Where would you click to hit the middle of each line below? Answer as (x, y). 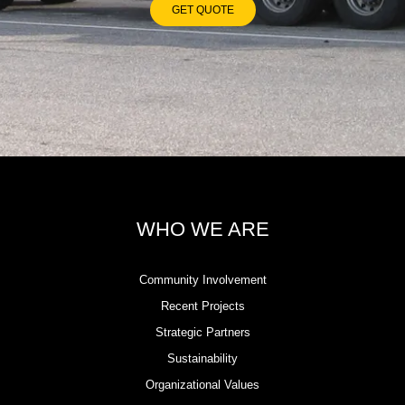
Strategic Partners (202, 333)
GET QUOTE (202, 9)
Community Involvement (202, 280)
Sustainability (202, 359)
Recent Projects (202, 306)
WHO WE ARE (202, 230)
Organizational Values (202, 385)
